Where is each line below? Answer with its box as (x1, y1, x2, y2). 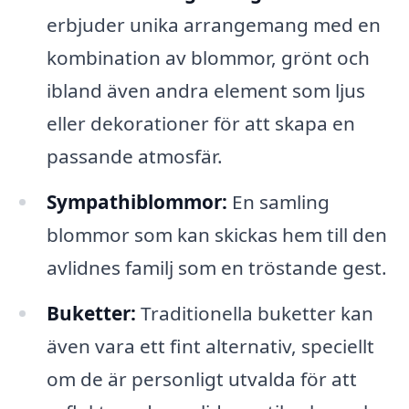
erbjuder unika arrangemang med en (46, 12, 381, 38)
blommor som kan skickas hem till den (46, 222, 387, 248)
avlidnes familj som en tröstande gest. (46, 255, 387, 281)
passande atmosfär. (46, 143, 223, 170)
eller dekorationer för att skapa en (46, 110, 355, 137)
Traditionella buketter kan (135, 299, 373, 326)
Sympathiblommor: (46, 189, 227, 215)
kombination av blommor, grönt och (46, 45, 370, 71)
